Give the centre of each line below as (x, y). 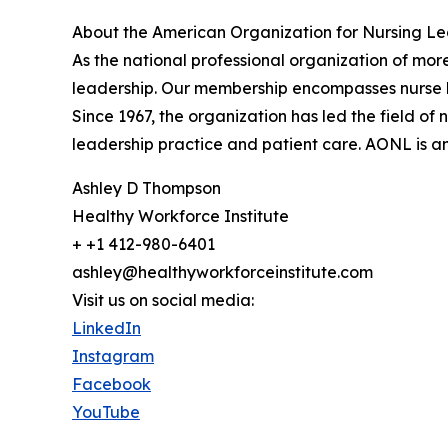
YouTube (106, 412)
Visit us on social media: (163, 300)
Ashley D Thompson (146, 188)
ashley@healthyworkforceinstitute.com (222, 272)
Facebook (111, 384)
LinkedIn (106, 328)
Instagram (113, 356)
